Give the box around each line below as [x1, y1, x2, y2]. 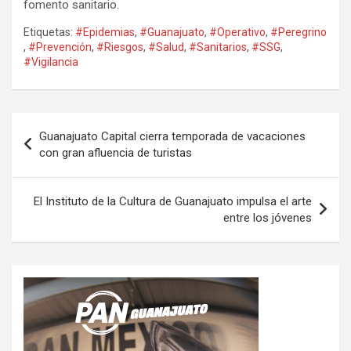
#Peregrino [270, 25, 327, 38]
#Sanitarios [189, 40, 247, 53]
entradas [11, 162, 91, 186]
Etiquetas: [24, 25, 73, 38]
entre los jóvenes [223, 210, 312, 225]
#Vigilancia [24, 55, 78, 68]
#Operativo [209, 25, 266, 38]
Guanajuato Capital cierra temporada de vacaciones [39, 128, 306, 143]
